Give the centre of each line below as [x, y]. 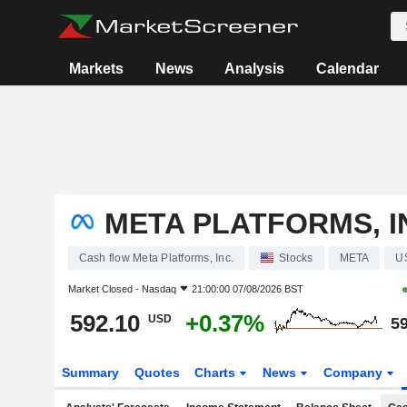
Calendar [347, 69]
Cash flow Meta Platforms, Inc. [156, 258]
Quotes [157, 372]
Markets [97, 69]
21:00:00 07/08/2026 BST [247, 289]
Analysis [255, 69]
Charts [217, 372]
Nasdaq [159, 289]
